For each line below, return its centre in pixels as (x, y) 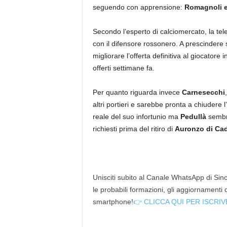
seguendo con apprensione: (138, 7)
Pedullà (194, 116)
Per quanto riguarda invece (137, 92)
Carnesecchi (203, 92)
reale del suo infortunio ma (136, 116)
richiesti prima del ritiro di (134, 128)
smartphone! (113, 201)
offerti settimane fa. (123, 68)
